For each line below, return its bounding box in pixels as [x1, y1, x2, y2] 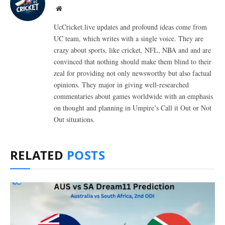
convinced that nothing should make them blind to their [54, 56, 211, 66]
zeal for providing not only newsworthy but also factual [54, 68, 211, 78]
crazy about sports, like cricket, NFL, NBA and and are [54, 45, 211, 55]
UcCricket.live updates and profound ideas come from [54, 22, 207, 32]
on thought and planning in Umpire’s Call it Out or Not [54, 102, 211, 113]
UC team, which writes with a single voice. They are [54, 33, 203, 43]
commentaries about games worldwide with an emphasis [54, 91, 213, 101]
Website [61, 4, 84, 12]
